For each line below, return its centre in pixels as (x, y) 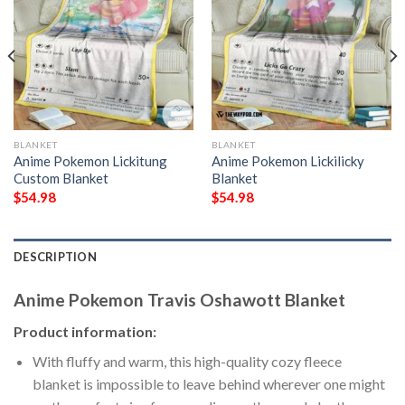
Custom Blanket (61, 179)
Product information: (85, 331)
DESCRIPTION (55, 257)
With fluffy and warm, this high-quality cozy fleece (187, 361)
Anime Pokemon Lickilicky (287, 161)
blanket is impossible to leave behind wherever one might (208, 383)
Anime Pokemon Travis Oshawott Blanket (179, 300)
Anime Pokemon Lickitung (90, 161)
